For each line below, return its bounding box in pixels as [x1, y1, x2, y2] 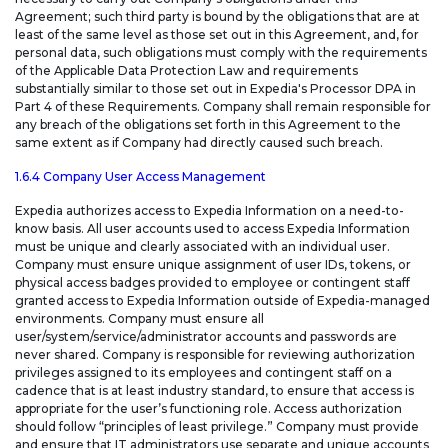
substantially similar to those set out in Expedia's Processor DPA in [15, 81, 416, 97]
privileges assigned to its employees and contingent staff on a [15, 365, 392, 381]
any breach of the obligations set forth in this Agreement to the [15, 117, 401, 133]
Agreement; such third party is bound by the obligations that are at [15, 9, 420, 25]
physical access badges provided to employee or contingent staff [15, 275, 410, 291]
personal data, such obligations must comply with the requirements [15, 45, 427, 61]
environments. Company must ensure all [15, 311, 264, 327]
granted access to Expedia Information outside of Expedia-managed [15, 293, 430, 309]
